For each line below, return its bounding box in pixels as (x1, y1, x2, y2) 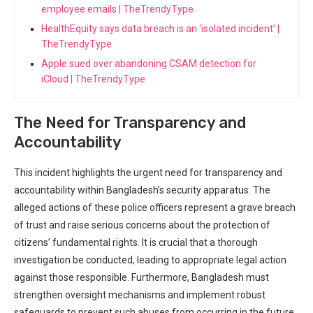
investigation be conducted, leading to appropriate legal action (14, 254, 286, 265)
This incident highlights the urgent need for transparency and (14, 166, 282, 178)
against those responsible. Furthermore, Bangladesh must (14, 271, 269, 283)
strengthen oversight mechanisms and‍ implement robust (14, 289, 265, 300)
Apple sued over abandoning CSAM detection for (41, 57, 256, 69)
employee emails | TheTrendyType (41, 3, 194, 15)
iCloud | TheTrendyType (41, 73, 145, 85)
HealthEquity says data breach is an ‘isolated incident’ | (41, 22, 279, 34)
